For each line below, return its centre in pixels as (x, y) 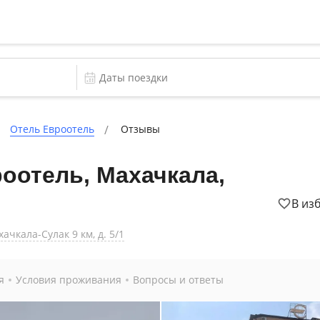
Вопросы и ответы (178, 280)
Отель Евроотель (52, 129)
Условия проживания (69, 280)
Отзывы (140, 129)
